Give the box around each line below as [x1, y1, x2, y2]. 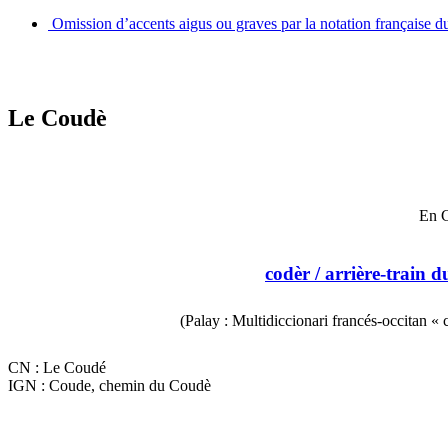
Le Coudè [8, 105, 107, 132]
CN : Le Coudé [8, 359, 106, 377]
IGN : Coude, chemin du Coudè [8, 377, 211, 395]
